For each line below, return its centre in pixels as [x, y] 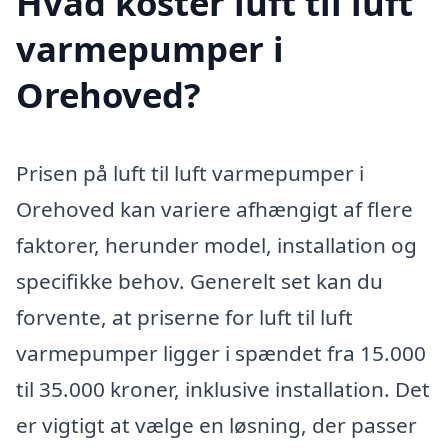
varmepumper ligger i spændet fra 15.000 [221, 352]
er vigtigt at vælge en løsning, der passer [216, 424]
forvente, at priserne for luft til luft [184, 316]
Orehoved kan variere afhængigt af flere [214, 208]
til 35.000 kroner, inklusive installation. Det [223, 388]
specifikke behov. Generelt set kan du [199, 280]
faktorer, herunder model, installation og [216, 244]
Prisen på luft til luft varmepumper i [190, 172]
